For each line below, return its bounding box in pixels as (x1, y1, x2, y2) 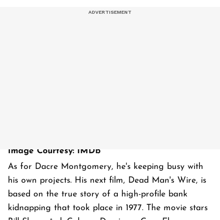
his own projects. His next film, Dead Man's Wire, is (8, 176, 206, 185)
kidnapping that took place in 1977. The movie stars (8, 204, 208, 213)
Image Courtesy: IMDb (8, 147, 101, 156)
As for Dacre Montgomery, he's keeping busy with (8, 163, 203, 171)
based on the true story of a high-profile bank (8, 190, 188, 199)
